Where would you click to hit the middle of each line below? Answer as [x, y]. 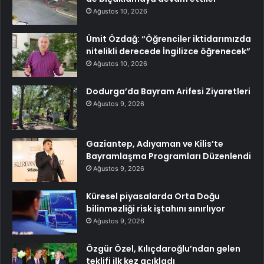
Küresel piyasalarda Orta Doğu [153, 197]
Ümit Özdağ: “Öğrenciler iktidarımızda [169, 39]
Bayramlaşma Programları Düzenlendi [169, 156]
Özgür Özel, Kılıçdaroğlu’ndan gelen [163, 249]
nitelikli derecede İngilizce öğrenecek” [168, 52]
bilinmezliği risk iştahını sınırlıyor [156, 209]
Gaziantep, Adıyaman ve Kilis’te [155, 144]
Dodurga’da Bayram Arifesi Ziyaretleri [168, 92]
